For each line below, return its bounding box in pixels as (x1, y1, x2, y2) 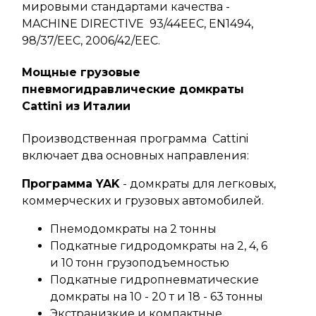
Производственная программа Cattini (22, 131, 248, 145)
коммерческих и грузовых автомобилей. (22, 193, 264, 207)
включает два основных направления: (22, 148, 249, 162)
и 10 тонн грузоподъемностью (50, 255, 229, 269)
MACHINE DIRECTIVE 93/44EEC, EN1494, (22, 17, 253, 30)
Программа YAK (22, 176, 120, 190)
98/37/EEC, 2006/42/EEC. (22, 34, 160, 47)
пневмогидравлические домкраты (22, 83, 244, 97)
